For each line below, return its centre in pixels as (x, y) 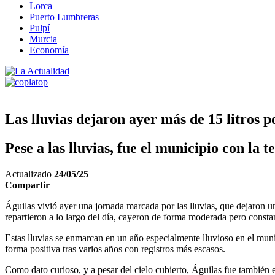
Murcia (43, 39)
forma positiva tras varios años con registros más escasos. (115, 249)
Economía (49, 50)
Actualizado (29, 174)
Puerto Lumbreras (64, 17)
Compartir (27, 185)
